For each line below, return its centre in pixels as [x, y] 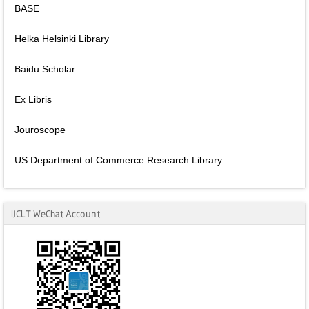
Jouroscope [40, 129]
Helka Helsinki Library [62, 38]
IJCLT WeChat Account [56, 213]
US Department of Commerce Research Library [118, 160]
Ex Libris [33, 99]
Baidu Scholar [45, 69]
